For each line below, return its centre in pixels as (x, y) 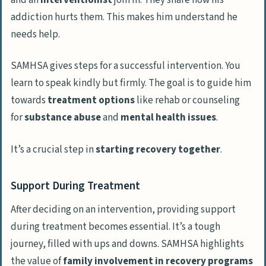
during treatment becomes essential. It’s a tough (115, 227)
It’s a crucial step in (53, 150)
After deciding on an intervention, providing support (123, 209)
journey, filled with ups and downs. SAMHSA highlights (127, 244)
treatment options (91, 101)
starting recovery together (158, 150)
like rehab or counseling (187, 101)
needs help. (35, 34)
